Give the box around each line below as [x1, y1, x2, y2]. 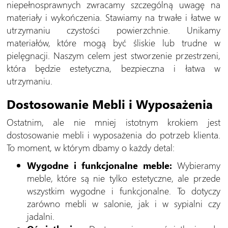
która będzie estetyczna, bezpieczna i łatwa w [6, 61, 220, 74]
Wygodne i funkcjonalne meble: [26, 158, 172, 172]
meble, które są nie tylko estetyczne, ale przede [26, 171, 220, 184]
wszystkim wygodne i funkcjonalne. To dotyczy [26, 184, 220, 197]
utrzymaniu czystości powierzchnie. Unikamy [6, 23, 220, 36]
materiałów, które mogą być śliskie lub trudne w [6, 36, 220, 49]
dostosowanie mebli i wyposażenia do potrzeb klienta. [6, 128, 220, 141]
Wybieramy [172, 158, 220, 172]
